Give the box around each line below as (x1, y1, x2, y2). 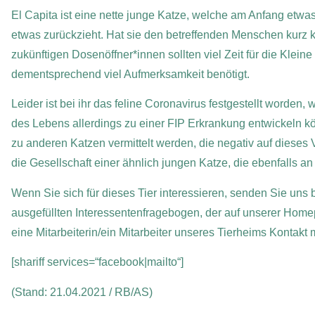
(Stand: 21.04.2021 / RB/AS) (11, 285, 153, 298)
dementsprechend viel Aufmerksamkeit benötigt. (11, 67, 250, 80)
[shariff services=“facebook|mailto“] (11, 256, 184, 269)
